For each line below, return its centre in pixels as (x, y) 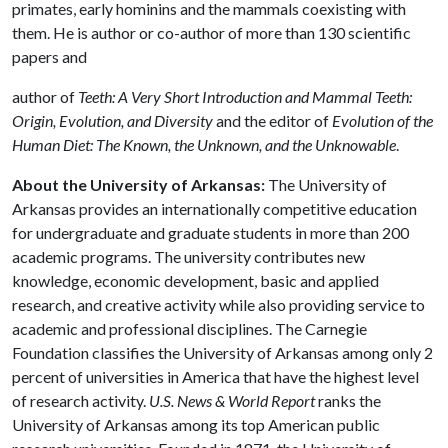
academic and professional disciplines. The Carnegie (189, 328)
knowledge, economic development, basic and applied (195, 280)
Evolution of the (382, 120)
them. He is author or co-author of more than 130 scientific (211, 32)
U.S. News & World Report (232, 400)
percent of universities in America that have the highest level (215, 376)
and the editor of (272, 120)
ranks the (348, 400)
